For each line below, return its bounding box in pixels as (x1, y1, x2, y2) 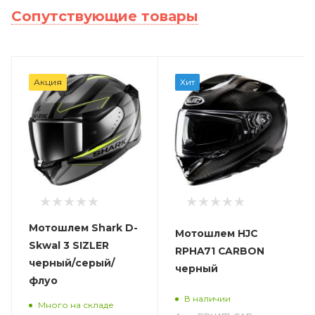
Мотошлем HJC (174, 226, 257, 240)
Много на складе (38, 299, 114, 310)
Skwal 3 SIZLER (29, 238, 109, 252)
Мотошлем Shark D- (29, 221, 138, 234)
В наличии (184, 293, 231, 304)
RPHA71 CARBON (174, 244, 264, 257)
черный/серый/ (29, 256, 115, 269)
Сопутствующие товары (11, 7, 198, 25)
